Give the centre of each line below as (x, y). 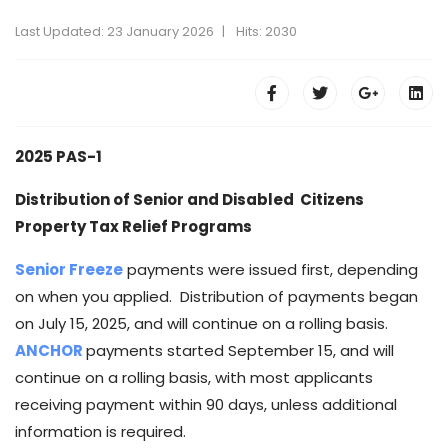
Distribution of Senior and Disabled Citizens (189, 200)
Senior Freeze (69, 270)
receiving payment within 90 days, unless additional (206, 405)
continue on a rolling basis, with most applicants (194, 378)
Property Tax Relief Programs (133, 227)
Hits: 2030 (266, 32)
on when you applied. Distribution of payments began (216, 297)
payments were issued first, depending (270, 270)
